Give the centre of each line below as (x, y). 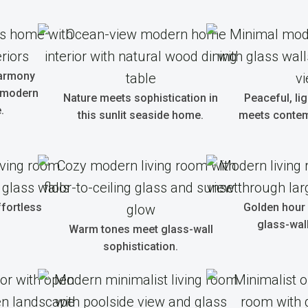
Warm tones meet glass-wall (141, 229)
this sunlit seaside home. (141, 115)
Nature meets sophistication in (141, 98)
